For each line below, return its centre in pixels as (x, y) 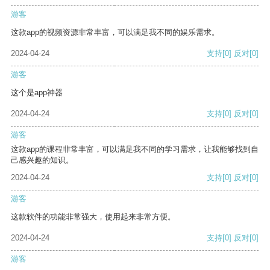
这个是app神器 (37, 93)
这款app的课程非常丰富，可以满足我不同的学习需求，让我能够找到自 (135, 149)
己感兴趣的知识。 (42, 160)
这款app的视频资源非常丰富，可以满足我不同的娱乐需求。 (115, 33)
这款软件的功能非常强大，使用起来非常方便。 (93, 217)
